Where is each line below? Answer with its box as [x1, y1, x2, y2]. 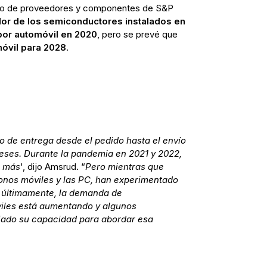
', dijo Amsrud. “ [20, 161, 85, 173]
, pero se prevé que [97, 29, 178, 41]
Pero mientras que [85, 161, 164, 173]
